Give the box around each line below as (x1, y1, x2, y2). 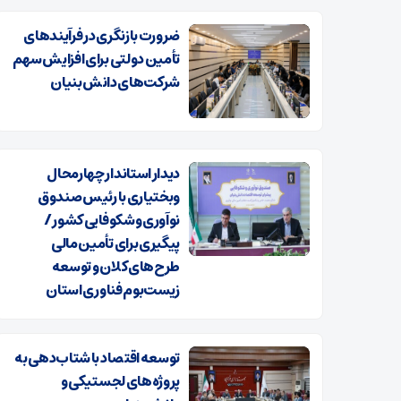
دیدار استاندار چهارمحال (47, 160, 180, 186)
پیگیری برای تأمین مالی (51, 230, 180, 256)
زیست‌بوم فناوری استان (46, 277, 180, 303)
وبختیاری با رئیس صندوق (38, 183, 180, 209)
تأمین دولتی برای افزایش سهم (12, 46, 180, 72)
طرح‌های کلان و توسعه (51, 253, 180, 279)
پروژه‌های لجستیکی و (60, 368, 180, 394)
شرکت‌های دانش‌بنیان (50, 69, 180, 95)
